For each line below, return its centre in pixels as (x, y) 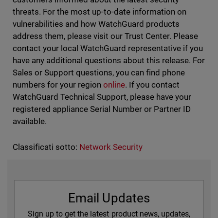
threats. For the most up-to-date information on (100, 12)
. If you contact (153, 85)
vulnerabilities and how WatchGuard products (96, 24)
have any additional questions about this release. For (109, 60)
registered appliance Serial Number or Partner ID (102, 109)
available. (30, 121)
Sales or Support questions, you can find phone (99, 73)
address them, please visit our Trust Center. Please (105, 36)
